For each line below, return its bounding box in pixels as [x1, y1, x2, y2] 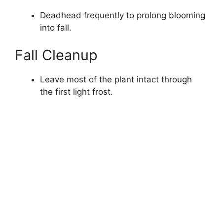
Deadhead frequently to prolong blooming [40, 10, 205, 21]
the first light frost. [40, 86, 113, 97]
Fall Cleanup [15, 46, 98, 64]
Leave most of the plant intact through [40, 74, 192, 84]
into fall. [40, 23, 72, 33]
